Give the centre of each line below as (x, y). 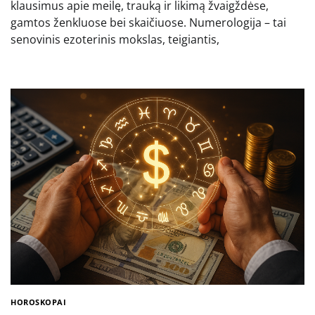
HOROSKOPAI (38, 302)
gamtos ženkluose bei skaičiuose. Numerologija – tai (148, 22)
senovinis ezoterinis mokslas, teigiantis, (115, 39)
